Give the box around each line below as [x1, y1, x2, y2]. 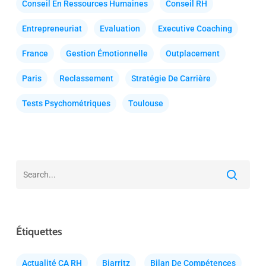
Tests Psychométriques [21, 99, 110, 108]
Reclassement [59, 74, 113, 83]
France [21, 49, 48, 58]
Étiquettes [15, 225, 62, 238]
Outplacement [165, 49, 220, 58]
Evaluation [99, 24, 140, 33]
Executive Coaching [157, 24, 232, 33]
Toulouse [128, 99, 163, 108]
